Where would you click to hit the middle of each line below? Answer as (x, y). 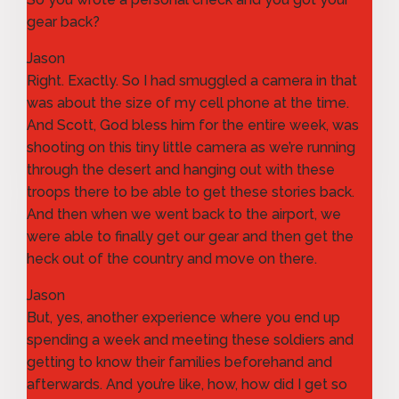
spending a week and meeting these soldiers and (190, 339)
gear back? (63, 21)
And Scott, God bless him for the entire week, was (193, 125)
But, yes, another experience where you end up (183, 317)
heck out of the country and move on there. (172, 258)
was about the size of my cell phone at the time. (188, 102)
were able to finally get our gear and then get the (190, 236)
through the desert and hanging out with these (181, 169)
